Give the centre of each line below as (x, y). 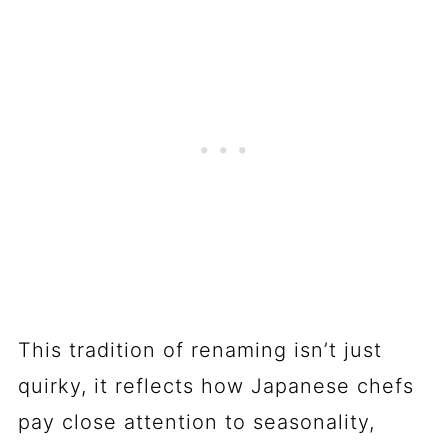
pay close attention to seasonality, (196, 421)
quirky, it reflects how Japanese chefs (215, 385)
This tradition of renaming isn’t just (199, 349)
